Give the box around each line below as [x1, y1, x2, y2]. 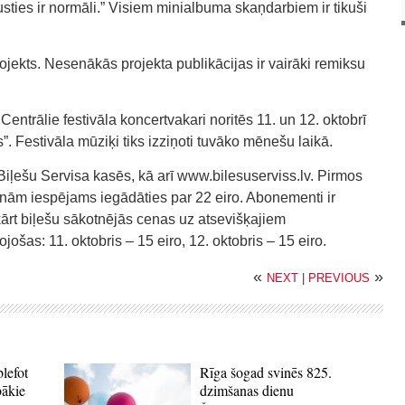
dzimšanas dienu [200, 381, 295, 400]
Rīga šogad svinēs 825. [200, 363, 333, 381]
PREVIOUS [308, 271, 370, 285]
